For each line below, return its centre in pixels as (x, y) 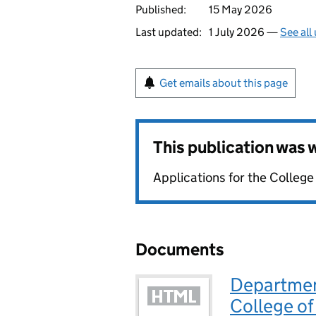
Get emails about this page (224, 83)
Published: (161, 10)
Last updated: (169, 32)
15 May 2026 (241, 10)
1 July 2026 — (244, 32)
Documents (180, 249)
